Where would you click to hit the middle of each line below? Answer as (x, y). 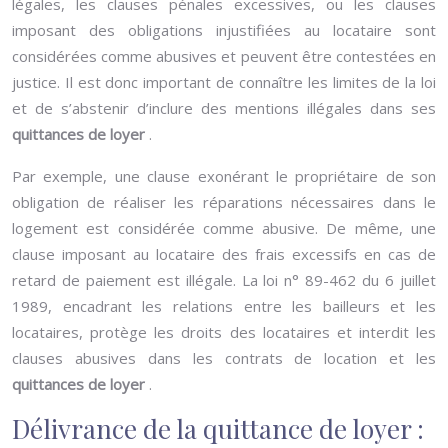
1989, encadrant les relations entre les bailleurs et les (224, 306)
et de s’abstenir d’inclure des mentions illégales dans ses (224, 108)
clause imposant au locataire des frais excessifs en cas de (224, 254)
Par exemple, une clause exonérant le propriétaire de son (224, 176)
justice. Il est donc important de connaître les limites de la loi (224, 82)
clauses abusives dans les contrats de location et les (224, 358)
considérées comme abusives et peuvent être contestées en (224, 56)
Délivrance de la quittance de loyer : (218, 428)
